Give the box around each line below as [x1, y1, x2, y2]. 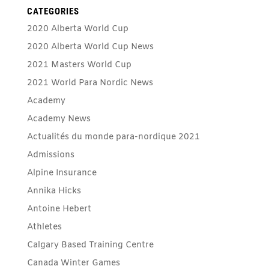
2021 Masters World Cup [26, 59, 131, 71]
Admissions [26, 149, 74, 161]
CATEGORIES [26, 5, 79, 17]
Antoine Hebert [26, 203, 91, 215]
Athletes [26, 221, 62, 233]
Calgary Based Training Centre [26, 239, 154, 251]
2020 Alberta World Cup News [26, 41, 154, 53]
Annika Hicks [26, 185, 81, 197]
